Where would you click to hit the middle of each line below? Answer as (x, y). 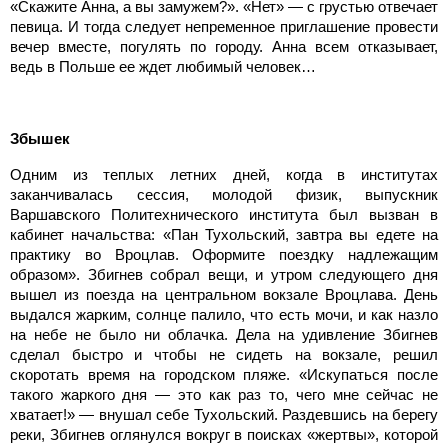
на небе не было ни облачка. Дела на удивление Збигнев (224, 334)
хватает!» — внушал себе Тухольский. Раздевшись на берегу (224, 414)
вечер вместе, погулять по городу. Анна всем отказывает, (224, 46)
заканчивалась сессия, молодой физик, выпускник (224, 194)
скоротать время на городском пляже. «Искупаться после (224, 374)
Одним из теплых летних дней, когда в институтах (224, 174)
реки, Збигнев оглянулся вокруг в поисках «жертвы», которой (224, 434)
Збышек (40, 138)
